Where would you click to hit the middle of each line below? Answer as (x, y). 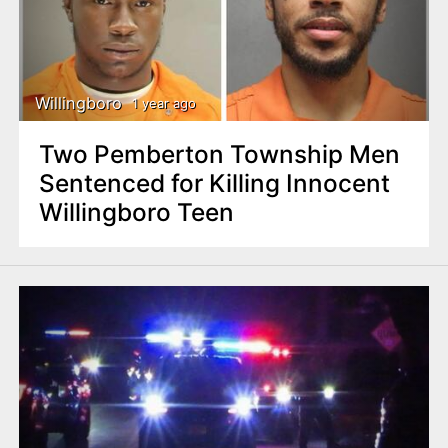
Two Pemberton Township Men (219, 154)
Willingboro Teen (136, 212)
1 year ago (163, 102)
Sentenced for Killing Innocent (214, 183)
